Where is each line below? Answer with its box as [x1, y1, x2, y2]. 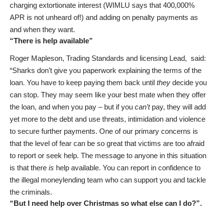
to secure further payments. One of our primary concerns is [10, 127, 198, 136]
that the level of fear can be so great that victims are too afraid [10, 139, 204, 148]
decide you [170, 78, 207, 87]
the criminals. [10, 188, 52, 197]
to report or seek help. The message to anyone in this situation [10, 151, 206, 160]
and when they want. [10, 25, 75, 34]
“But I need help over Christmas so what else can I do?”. [10, 199, 202, 208]
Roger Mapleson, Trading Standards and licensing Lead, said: [10, 54, 206, 63]
